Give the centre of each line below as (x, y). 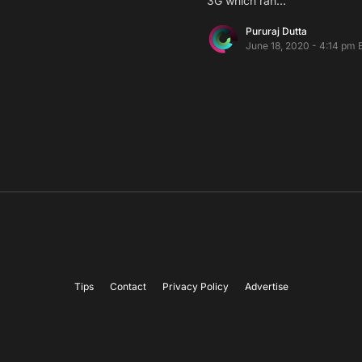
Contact (128, 286)
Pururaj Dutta (276, 31)
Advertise (266, 286)
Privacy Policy (195, 286)
